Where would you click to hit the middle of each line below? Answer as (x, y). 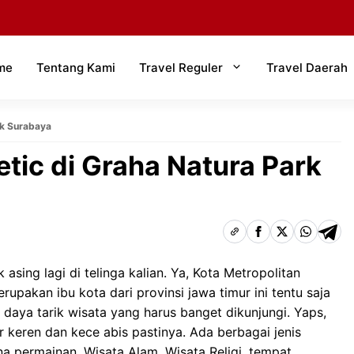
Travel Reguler (181, 67)
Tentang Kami (76, 67)
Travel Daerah (307, 67)
